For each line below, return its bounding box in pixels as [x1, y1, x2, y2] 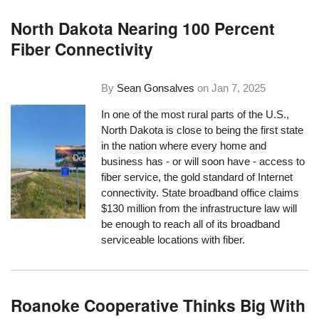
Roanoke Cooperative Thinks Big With [11, 293, 306, 317]
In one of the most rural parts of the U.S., [101, 108, 290, 121]
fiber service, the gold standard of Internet [101, 171, 293, 184]
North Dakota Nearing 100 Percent [11, 16, 276, 40]
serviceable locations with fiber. [101, 234, 246, 246]
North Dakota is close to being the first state [101, 124, 304, 137]
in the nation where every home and [101, 140, 267, 152]
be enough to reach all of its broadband [101, 218, 281, 231]
